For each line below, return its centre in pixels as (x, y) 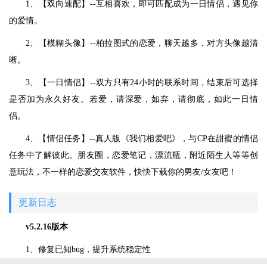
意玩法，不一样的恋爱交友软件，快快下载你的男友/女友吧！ (123, 172)
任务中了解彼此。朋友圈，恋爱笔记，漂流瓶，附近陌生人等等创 (133, 155)
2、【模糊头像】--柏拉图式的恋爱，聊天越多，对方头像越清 (142, 43)
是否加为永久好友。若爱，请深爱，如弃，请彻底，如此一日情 (133, 99)
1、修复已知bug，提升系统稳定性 (88, 249)
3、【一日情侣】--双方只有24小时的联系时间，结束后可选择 (142, 83)
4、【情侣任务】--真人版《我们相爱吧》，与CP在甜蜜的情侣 (142, 139)
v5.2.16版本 (47, 227)
